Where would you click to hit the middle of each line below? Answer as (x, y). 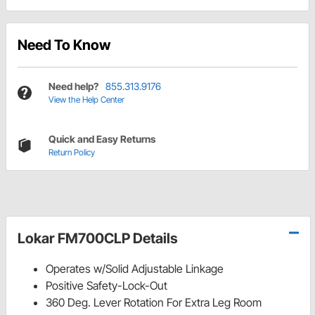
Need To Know (64, 45)
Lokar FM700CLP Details (98, 239)
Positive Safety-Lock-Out (107, 286)
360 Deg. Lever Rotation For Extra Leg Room (154, 303)
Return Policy (72, 153)
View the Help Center (86, 100)
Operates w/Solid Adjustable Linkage (135, 269)
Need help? (73, 86)
